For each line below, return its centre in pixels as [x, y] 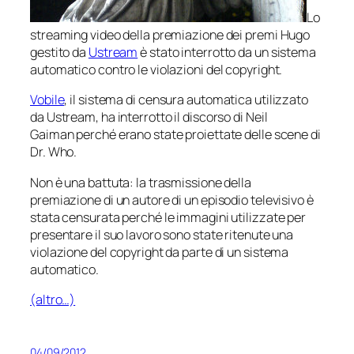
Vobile [47, 100]
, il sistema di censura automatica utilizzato [186, 100]
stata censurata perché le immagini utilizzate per [168, 217]
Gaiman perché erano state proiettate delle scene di [175, 135]
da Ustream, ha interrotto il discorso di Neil [149, 117]
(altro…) [53, 299]
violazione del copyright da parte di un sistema [160, 252]
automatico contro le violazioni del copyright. [156, 70]
